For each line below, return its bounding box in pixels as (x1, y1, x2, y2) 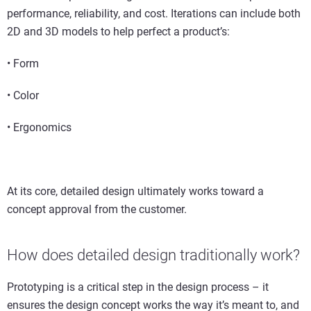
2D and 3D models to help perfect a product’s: (7, 24, 230, 38)
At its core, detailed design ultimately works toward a (7, 184, 264, 198)
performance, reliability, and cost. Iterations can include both (7, 6, 301, 20)
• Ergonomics (7, 120, 72, 134)
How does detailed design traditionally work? (7, 246, 300, 264)
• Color (7, 88, 39, 102)
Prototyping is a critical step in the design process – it (7, 280, 269, 294)
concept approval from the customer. (7, 202, 187, 216)
